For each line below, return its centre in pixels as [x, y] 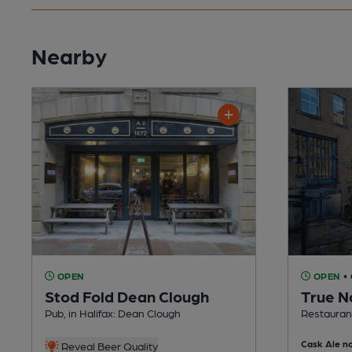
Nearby [69, 55]
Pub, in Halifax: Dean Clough [113, 312]
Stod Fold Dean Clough [127, 296]
